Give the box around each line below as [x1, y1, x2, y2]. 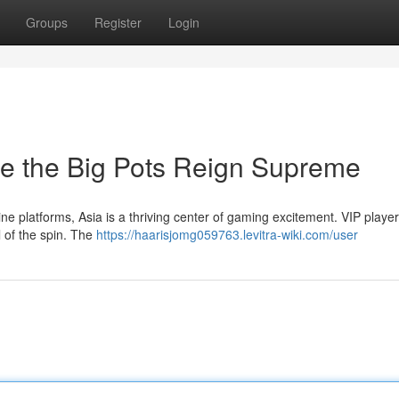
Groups [26, 13, 68, 31]
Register [94, 13, 142, 31]
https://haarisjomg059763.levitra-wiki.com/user [96, 225, 358, 243]
